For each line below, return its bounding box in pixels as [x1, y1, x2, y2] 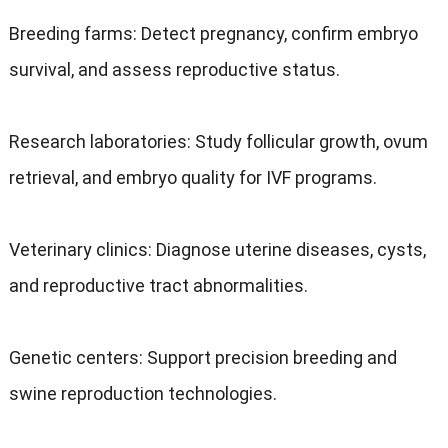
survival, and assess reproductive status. [8, 59, 340, 81]
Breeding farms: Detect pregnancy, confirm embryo [8, 23, 418, 45]
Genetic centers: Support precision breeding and [8, 347, 397, 369]
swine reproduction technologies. [8, 383, 277, 405]
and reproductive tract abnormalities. [8, 275, 308, 297]
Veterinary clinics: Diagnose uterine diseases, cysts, [8, 239, 426, 261]
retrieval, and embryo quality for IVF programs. [8, 167, 377, 189]
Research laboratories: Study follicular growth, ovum [8, 131, 428, 153]
